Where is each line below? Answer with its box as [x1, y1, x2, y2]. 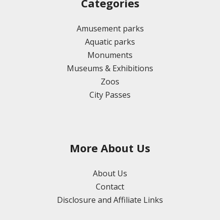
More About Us [70, 140, 150, 156]
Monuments [87, 50, 133, 61]
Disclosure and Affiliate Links [57, 194, 163, 206]
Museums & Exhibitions [67, 63, 153, 74]
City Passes [89, 89, 131, 101]
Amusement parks [76, 23, 144, 34]
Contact [96, 181, 124, 192]
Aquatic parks [85, 36, 135, 48]
